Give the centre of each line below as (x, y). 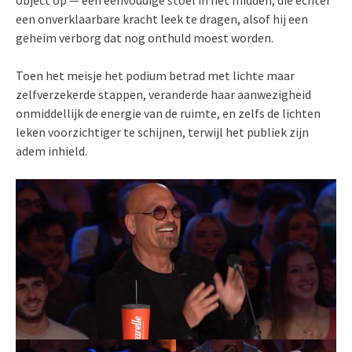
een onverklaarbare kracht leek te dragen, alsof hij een (162, 19)
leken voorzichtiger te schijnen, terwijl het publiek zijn (162, 132)
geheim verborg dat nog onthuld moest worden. (145, 38)
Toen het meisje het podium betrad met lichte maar (155, 75)
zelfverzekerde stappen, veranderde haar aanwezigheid (163, 94)
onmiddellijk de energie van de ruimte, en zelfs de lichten (168, 113)
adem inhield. (51, 151)
